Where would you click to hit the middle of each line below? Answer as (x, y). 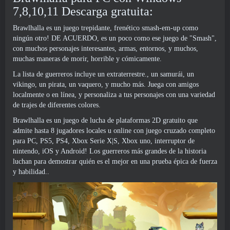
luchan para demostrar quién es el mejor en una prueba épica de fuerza (115, 161)
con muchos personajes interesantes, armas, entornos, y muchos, (106, 49)
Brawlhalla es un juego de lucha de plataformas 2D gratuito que (105, 120)
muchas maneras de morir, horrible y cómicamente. (87, 59)
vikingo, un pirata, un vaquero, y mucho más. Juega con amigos (106, 84)
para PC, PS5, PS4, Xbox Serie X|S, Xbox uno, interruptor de (104, 141)
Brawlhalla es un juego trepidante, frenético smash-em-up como (106, 28)
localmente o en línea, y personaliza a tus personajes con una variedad (114, 95)
